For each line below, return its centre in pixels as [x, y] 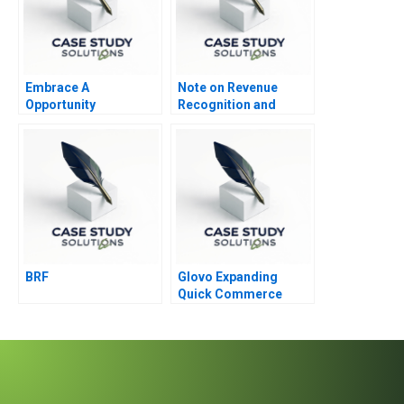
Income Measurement [243, 121]
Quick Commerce [230, 294]
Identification [65, 121]
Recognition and [227, 104]
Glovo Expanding [228, 276]
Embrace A [57, 87]
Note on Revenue [228, 87]
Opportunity [60, 104]
